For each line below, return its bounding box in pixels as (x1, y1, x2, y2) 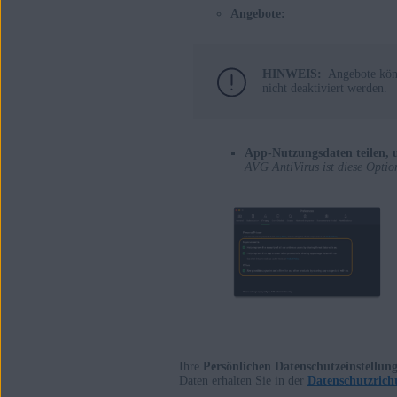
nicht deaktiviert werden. (262, 82, 387, 96)
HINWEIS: (262, 67, 322, 82)
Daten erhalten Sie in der (179, 374, 307, 388)
